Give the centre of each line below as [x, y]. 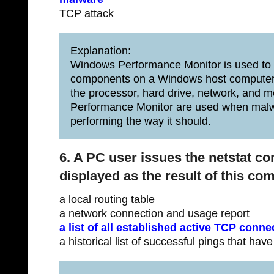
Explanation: [101, 51]
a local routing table [107, 199]
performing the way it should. [141, 121]
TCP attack [87, 13]
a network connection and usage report [154, 213]
